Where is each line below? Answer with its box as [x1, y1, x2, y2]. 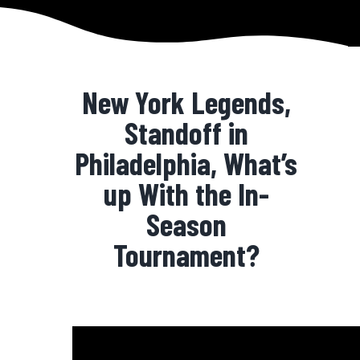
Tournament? [112, 236, 260, 273]
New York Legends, [81, 84, 291, 121]
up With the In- [103, 175, 269, 212]
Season [145, 206, 227, 243]
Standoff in [124, 114, 248, 151]
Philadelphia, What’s [75, 145, 298, 182]
